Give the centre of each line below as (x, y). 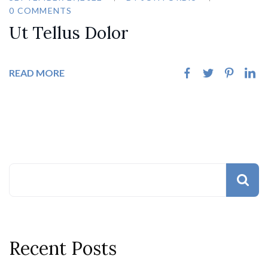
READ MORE (37, 72)
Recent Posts (63, 248)
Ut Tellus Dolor (69, 33)
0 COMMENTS (41, 10)
